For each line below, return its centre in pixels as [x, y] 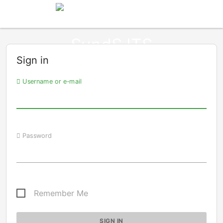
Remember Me [61, 193]
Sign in [33, 60]
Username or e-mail [51, 81]
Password [36, 135]
